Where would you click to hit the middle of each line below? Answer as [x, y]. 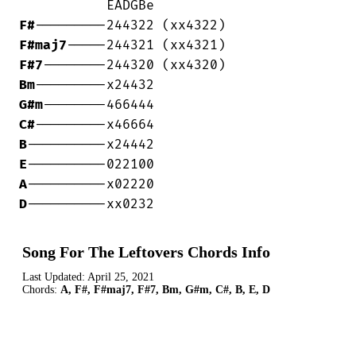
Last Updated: [55, 277]
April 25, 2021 [121, 277]
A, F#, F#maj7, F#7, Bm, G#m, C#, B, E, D [165, 290]
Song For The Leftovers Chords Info [146, 252]
